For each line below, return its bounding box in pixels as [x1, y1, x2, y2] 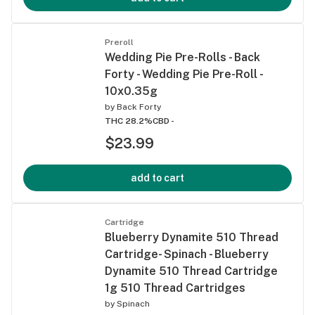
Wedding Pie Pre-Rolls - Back [105, 50, 260, 64]
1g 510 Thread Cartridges [105, 281, 245, 295]
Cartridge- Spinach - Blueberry [105, 247, 269, 261]
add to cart [131, 172, 184, 184]
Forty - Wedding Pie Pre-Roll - [105, 67, 262, 81]
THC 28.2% [105, 115, 153, 126]
